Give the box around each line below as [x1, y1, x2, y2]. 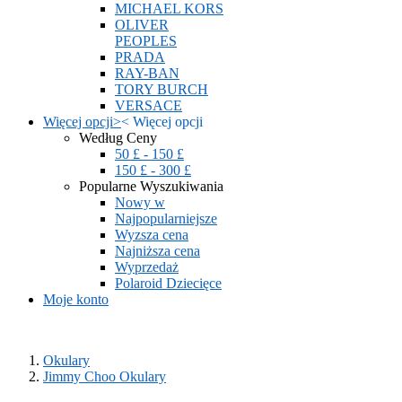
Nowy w [115, 195, 165, 210]
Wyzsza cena [115, 227, 188, 242]
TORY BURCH [115, 82, 208, 97]
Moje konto [43, 292, 109, 307]
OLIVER [115, 17, 169, 32]
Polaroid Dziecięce [115, 275, 222, 291]
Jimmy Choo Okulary [43, 369, 166, 384]
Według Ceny [79, 130, 157, 145]
